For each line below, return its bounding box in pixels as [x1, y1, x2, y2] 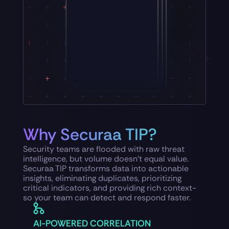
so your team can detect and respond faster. [22, 192, 191, 203]
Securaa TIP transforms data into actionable [22, 163, 189, 174]
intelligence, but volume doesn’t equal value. [22, 153, 189, 165]
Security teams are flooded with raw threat [22, 144, 185, 155]
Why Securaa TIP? [22, 124, 157, 146]
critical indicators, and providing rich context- [22, 182, 196, 194]
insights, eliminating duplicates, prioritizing [22, 173, 181, 184]
